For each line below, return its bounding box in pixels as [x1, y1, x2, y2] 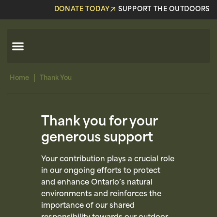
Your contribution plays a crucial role [41, 156, 174, 163]
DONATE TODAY [54, 6, 110, 13]
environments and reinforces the [41, 191, 161, 198]
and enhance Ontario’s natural [41, 179, 153, 186]
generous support [41, 132, 153, 145]
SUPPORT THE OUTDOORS [118, 6, 210, 13]
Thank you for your [41, 116, 157, 129]
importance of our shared [41, 202, 135, 210]
